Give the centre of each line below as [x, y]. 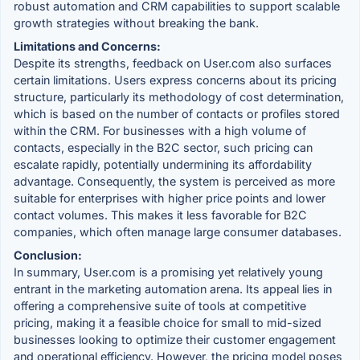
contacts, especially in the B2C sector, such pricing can [163, 147]
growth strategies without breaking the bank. [136, 22]
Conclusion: [48, 255]
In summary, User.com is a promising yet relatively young [168, 272]
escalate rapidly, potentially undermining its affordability [163, 164]
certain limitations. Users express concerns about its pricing [175, 80]
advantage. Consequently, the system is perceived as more [174, 181]
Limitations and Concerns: [87, 46]
